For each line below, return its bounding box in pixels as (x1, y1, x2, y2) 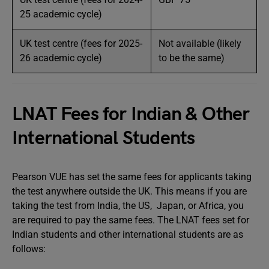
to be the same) (159, 52, 225, 64)
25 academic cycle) (20, 8, 102, 20)
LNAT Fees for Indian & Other (12, 103, 250, 126)
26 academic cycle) (20, 52, 102, 64)
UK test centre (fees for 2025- (20, 38, 142, 49)
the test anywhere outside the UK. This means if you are (12, 186, 247, 197)
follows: (12, 243, 46, 255)
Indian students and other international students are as (12, 229, 243, 240)
